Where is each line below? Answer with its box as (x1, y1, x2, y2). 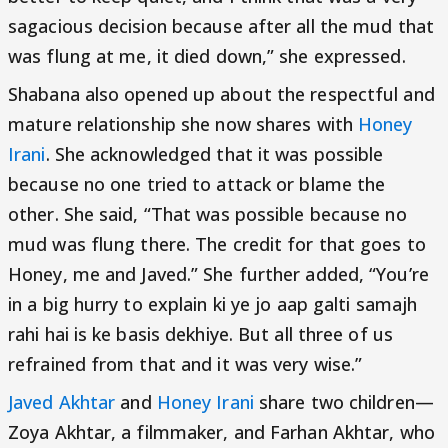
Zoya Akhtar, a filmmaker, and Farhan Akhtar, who (8, 419, 435, 444)
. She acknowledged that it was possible (45, 141, 384, 166)
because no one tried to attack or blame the (8, 171, 386, 196)
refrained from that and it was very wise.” (8, 351, 363, 376)
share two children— (253, 389, 434, 414)
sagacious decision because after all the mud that (8, 13, 434, 38)
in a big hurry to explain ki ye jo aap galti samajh (8, 291, 418, 316)
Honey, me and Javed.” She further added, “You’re (8, 261, 429, 286)
